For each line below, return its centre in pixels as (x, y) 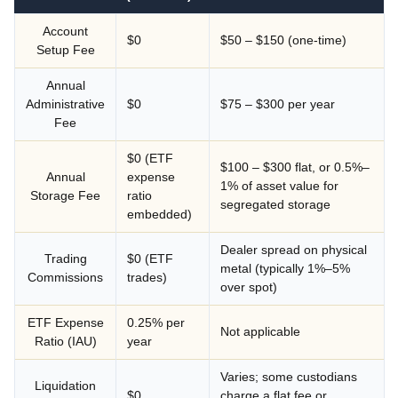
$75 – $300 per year (278, 103)
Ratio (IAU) (65, 341)
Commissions (65, 277)
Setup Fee (65, 49)
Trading (65, 258)
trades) (147, 277)
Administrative (65, 103)
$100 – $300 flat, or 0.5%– (295, 167)
